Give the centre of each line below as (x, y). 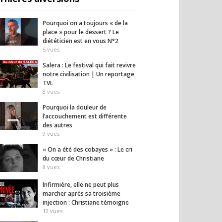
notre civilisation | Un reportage (88, 74)
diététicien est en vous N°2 (81, 41)
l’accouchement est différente (85, 116)
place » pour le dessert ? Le (81, 32)
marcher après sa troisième (82, 194)
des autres (57, 125)
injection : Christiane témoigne (86, 203)
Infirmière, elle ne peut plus (81, 185)
